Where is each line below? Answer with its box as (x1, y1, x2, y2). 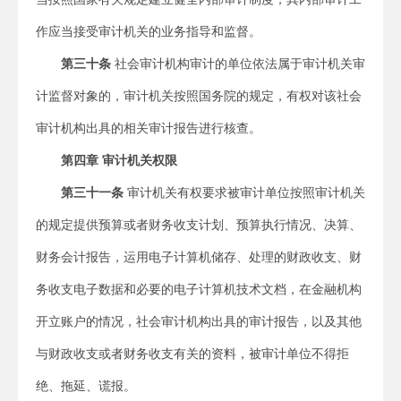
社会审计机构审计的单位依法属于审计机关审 (111, 56, 365, 71)
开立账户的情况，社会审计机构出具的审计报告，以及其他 (36, 314, 362, 328)
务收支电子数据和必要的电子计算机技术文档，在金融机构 (36, 282, 362, 296)
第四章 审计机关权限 (61, 153, 177, 167)
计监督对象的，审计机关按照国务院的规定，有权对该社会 (36, 89, 362, 103)
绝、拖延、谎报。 (36, 379, 136, 393)
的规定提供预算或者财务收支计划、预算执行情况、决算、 (36, 218, 362, 232)
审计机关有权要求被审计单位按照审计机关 (124, 185, 365, 200)
